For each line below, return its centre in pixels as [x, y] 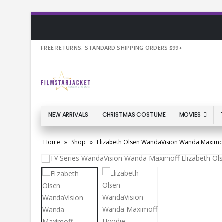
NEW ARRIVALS [68, 115]
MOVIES [190, 115]
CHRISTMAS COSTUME [134, 115]
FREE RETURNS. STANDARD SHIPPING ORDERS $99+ [111, 47]
